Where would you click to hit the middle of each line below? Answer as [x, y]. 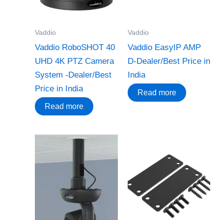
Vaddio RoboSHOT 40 [75, 47]
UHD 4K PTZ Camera [74, 61]
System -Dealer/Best [73, 75]
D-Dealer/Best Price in [169, 61]
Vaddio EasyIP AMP [164, 47]
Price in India [59, 88]
